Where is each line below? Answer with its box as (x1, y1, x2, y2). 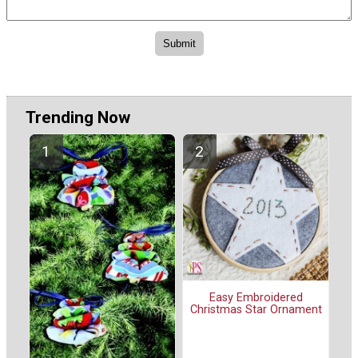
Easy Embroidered (209, 291, 303, 305)
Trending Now (26, 107, 130, 127)
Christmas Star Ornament (189, 303, 322, 317)
